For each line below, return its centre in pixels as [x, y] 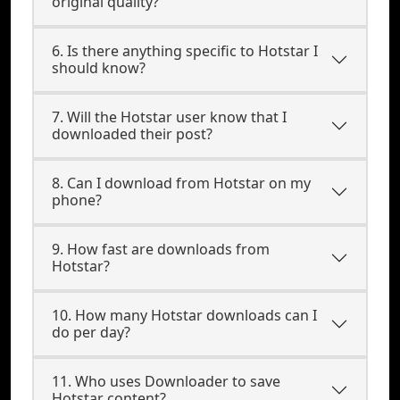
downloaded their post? [132, 134]
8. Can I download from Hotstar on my [181, 183]
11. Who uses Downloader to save [166, 381]
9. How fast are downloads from [161, 249]
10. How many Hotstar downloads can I [184, 315]
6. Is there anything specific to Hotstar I [185, 51]
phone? [77, 200]
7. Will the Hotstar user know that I [169, 117]
